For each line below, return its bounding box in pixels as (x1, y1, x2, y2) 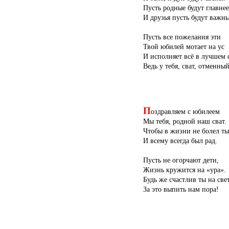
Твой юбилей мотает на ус (143, 42, 224, 51)
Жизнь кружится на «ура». (143, 165, 226, 174)
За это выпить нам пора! (143, 185, 219, 193)
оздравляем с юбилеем (151, 107, 220, 116)
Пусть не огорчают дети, (143, 155, 219, 164)
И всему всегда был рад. (143, 136, 217, 145)
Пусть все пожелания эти (143, 33, 221, 41)
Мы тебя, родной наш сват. (143, 117, 226, 125)
